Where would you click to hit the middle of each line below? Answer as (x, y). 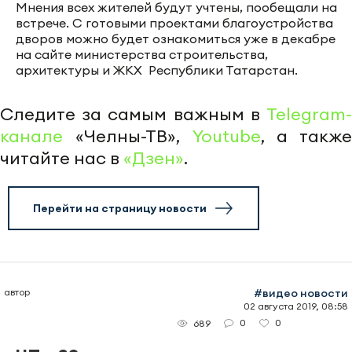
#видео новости (301, 293)
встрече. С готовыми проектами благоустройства (174, 23)
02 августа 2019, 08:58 (296, 306)
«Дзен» (154, 158)
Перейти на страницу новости (120, 209)
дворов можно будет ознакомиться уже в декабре (176, 39)
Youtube (226, 136)
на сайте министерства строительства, (142, 55)
